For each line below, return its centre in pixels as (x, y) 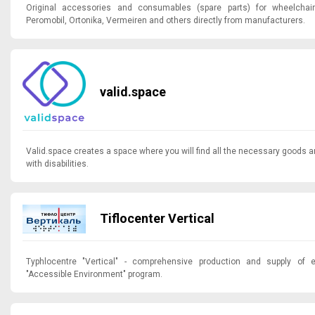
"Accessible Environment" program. (94, 274)
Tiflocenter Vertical (191, 219)
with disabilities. (57, 164)
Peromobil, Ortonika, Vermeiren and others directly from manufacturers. (166, 20)
